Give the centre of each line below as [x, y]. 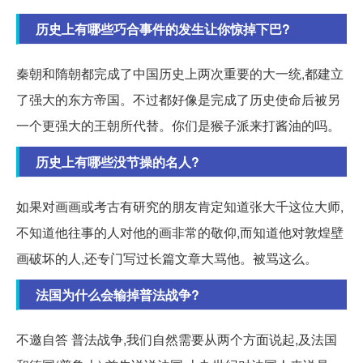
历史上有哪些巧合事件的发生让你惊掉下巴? [163, 28]
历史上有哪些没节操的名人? [117, 161]
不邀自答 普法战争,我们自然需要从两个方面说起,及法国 [177, 339]
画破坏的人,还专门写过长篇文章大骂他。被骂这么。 [167, 258]
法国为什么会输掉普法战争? [117, 294]
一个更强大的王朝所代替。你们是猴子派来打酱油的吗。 [178, 125]
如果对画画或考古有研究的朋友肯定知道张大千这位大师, [180, 206]
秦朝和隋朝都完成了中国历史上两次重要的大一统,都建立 [180, 73]
